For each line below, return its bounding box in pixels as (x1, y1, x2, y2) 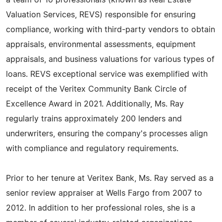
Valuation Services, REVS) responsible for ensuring (6, 11, 196, 19)
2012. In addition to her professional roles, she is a (6, 204, 195, 212)
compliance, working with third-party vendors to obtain (6, 26, 215, 34)
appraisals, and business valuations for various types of (6, 55, 215, 63)
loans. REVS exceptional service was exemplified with (6, 70, 208, 78)
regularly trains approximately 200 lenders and (6, 115, 182, 123)
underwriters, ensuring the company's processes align (6, 130, 208, 138)
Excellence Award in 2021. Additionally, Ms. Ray (6, 100, 184, 108)
